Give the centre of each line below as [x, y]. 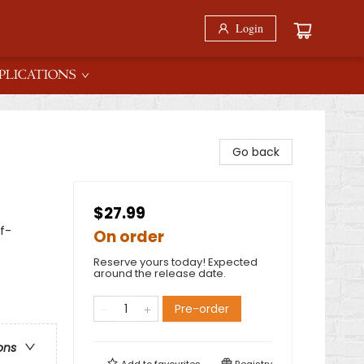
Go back [256, 152]
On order [129, 237]
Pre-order [202, 309]
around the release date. [160, 273]
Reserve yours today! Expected [175, 262]
